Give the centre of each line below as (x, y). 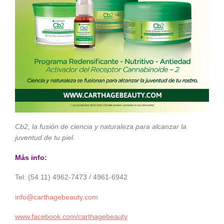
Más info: (31, 157)
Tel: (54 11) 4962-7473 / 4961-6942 (71, 177)
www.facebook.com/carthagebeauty (71, 216)
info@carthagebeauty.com (56, 197)
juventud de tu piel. (45, 137)
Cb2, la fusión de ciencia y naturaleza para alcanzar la (101, 126)
